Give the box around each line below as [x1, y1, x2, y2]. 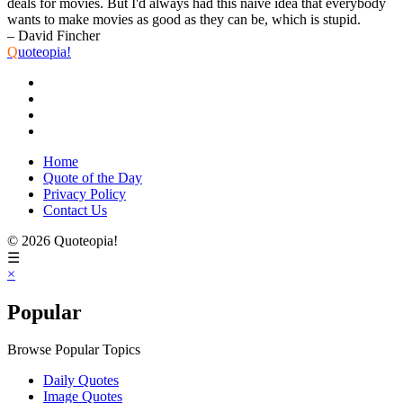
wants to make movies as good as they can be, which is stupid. [7, 11, 361, 27]
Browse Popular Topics [7, 342, 140, 358]
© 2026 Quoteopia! [7, 232, 118, 248]
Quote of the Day [43, 169, 142, 185]
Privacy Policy [43, 185, 126, 201]
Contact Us [43, 201, 107, 218]
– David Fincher [7, 27, 100, 43]
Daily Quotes [43, 372, 119, 389]
